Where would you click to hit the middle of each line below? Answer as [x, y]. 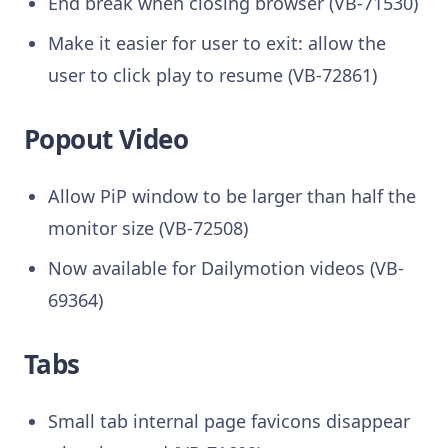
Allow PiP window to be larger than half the [231, 195]
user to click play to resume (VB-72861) [212, 74]
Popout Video [106, 138]
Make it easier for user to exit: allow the [216, 42]
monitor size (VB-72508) [147, 227]
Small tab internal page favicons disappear [228, 420]
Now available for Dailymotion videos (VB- [225, 267]
